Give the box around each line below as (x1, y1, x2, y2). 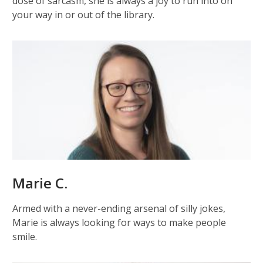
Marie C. (12, 173, 68, 193)
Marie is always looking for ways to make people (12, 216, 226, 230)
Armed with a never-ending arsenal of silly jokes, (12, 202, 225, 215)
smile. (12, 230, 37, 244)
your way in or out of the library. (12, 8, 154, 22)
